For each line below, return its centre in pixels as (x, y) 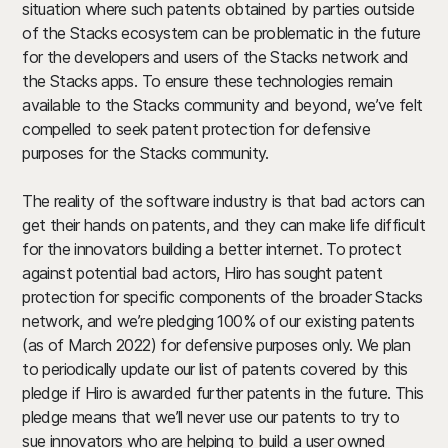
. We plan (379, 345)
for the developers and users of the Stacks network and (215, 57)
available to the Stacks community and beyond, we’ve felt (222, 105)
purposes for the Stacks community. (145, 153)
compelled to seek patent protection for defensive (196, 129)
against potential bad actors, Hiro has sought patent (202, 273)
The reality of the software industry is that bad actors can (223, 201)
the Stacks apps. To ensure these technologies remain (207, 81)
